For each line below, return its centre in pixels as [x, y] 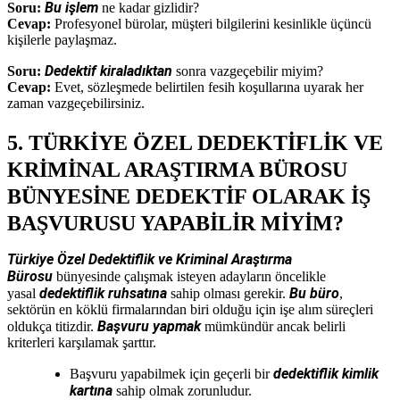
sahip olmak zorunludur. [182, 390]
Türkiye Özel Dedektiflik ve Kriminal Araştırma [150, 259]
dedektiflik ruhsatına [103, 293]
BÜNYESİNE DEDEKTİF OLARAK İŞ [189, 196]
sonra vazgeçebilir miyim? [248, 71]
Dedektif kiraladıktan [108, 71]
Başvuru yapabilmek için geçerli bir [171, 373]
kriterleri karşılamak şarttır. [82, 342]
